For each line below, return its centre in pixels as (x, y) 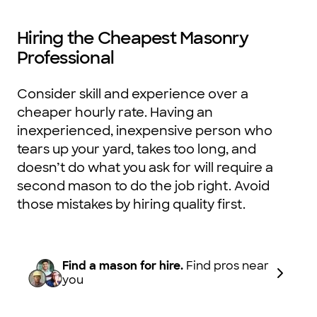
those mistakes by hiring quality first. (131, 205)
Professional (65, 58)
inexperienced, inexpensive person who (145, 131)
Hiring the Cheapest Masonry (133, 38)
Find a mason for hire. (124, 266)
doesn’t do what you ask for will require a (145, 168)
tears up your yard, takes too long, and (137, 150)
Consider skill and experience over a (133, 94)
